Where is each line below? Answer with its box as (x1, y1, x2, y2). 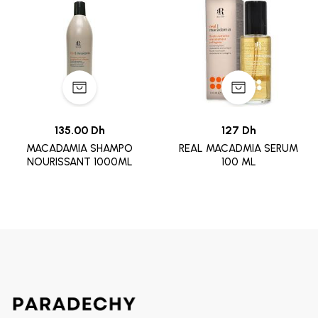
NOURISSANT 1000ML (26, 155, 133, 169)
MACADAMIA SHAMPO (26, 142, 133, 155)
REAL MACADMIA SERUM (179, 142, 298, 155)
